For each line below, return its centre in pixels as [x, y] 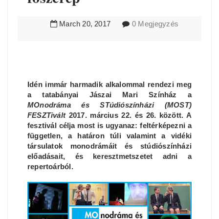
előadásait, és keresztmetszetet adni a [109, 156]
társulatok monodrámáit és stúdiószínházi [109, 146]
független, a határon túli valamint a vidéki [109, 136]
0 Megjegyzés [155, 24]
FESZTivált [47, 115]
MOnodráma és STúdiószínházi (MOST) [109, 105]
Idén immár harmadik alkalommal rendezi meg [109, 84]
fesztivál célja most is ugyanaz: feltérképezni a [109, 125]
